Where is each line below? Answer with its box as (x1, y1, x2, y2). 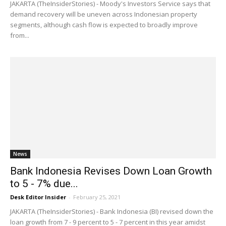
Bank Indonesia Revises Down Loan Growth (10, 165, 212, 178)
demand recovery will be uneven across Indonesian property (10, 9, 197, 19)
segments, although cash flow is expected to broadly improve (10, 20, 198, 29)
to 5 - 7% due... (10, 178, 78, 190)
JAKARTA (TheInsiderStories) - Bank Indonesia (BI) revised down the (10, 207, 213, 216)
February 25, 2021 (73, 193, 121, 201)
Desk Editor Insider (10, 193, 66, 201)
